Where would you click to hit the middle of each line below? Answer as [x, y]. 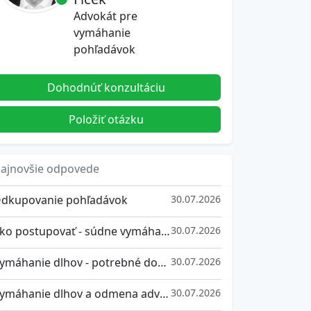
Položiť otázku [107, 119]
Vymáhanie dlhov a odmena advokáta [164, 294]
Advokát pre [106, 16]
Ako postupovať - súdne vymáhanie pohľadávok [165, 231]
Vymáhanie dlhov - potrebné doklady [162, 262]
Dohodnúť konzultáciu [107, 87]
